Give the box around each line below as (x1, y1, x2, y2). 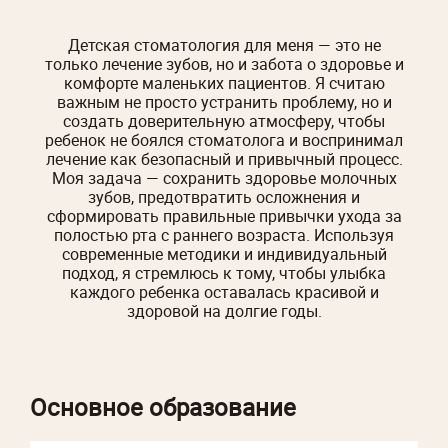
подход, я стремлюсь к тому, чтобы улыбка (62, 261, 386, 284)
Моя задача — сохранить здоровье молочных (51, 166, 397, 189)
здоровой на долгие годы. (126, 299, 322, 322)
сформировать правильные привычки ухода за (46, 204, 402, 227)
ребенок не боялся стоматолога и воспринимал (45, 128, 403, 151)
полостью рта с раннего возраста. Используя (54, 223, 394, 246)
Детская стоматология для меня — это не (67, 33, 381, 56)
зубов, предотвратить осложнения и (88, 185, 360, 208)
